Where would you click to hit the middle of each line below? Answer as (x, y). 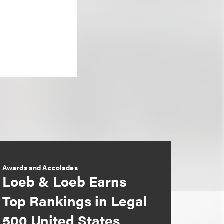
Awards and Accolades (40, 168)
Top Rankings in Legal (75, 201)
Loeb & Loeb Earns (64, 181)
